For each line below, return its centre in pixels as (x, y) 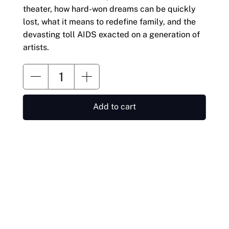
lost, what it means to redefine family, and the (109, 22)
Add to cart (114, 107)
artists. (36, 48)
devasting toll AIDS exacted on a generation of (111, 35)
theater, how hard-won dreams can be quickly (109, 9)
